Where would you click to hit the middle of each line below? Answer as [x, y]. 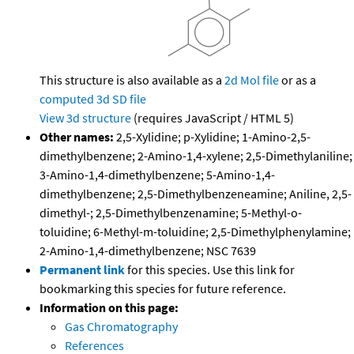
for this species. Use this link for [211, 270]
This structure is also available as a [132, 80]
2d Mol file [252, 80]
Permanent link [82, 270]
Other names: [77, 137]
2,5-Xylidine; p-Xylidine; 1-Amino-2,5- [212, 137]
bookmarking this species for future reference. [163, 289]
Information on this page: [109, 308]
